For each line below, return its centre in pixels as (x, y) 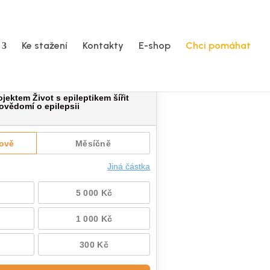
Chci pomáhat (218, 46)
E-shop (155, 46)
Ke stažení (45, 46)
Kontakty (103, 46)
